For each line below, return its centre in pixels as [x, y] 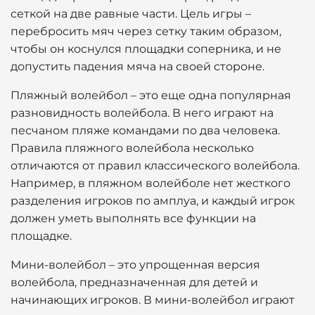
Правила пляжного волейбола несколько [132, 148]
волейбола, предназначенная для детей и [134, 282]
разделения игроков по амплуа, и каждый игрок [153, 201]
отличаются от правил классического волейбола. [155, 166]
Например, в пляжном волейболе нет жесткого [150, 183]
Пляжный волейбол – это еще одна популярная [151, 95]
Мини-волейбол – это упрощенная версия [135, 265]
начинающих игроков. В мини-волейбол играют [153, 300]
